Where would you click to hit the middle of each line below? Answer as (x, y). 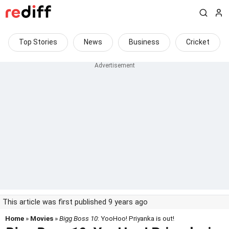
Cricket (198, 42)
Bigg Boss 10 (78, 218)
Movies (42, 218)
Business (144, 42)
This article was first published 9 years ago (75, 202)
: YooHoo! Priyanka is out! (136, 218)
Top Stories (38, 42)
